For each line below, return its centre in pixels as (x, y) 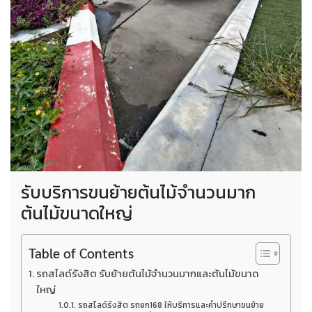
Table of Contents (81, 252)
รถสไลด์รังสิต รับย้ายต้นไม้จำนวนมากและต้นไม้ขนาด (147, 274)
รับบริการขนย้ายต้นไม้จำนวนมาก (138, 193)
